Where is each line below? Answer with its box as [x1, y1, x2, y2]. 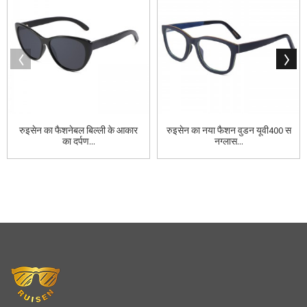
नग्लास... [214, 135, 243, 148]
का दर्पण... [62, 135, 95, 148]
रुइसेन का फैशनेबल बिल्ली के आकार [19, 124, 138, 137]
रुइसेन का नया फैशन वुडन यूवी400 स [166, 124, 291, 137]
